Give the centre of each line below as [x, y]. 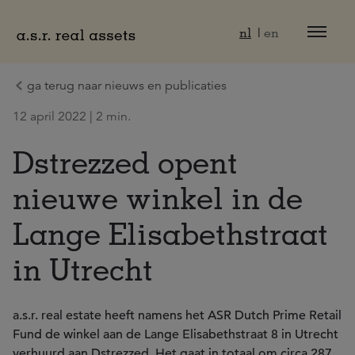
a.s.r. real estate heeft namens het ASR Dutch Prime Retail [177, 315]
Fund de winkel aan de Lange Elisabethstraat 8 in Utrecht [176, 334]
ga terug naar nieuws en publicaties [127, 86]
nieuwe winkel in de [158, 197]
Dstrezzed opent [125, 162]
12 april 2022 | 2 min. [72, 116]
